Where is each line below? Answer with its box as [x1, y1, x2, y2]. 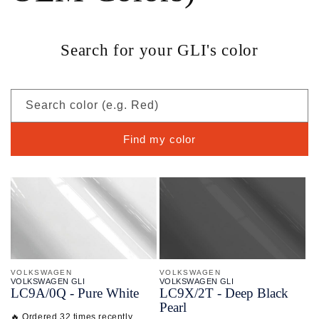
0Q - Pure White [49, 286, 139, 301]
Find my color [123, 132, 196, 145]
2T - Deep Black [198, 286, 288, 301]
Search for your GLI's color [61, 41, 258, 59]
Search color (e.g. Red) [26, 99, 159, 111]
